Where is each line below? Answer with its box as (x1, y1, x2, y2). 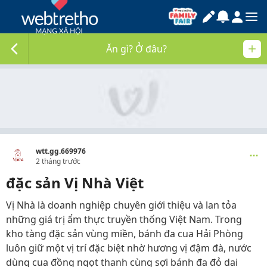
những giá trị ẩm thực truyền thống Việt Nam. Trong (6, 213, 242, 226)
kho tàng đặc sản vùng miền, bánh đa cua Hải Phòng (6, 227, 243, 240)
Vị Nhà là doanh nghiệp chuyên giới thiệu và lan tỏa (6, 198, 237, 212)
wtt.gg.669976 (36, 146, 86, 156)
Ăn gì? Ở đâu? (106, 42, 167, 55)
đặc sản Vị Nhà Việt (6, 173, 144, 193)
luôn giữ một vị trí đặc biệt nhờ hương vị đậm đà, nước (6, 241, 252, 254)
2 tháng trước (36, 156, 80, 166)
